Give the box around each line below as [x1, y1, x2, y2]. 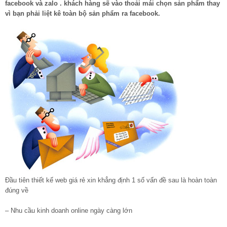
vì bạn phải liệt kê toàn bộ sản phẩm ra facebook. [5, 10, 160, 18]
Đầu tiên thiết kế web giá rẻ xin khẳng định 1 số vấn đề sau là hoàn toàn [5, 176, 217, 184]
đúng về [5, 186, 28, 195]
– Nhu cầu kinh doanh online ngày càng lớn [5, 207, 132, 215]
